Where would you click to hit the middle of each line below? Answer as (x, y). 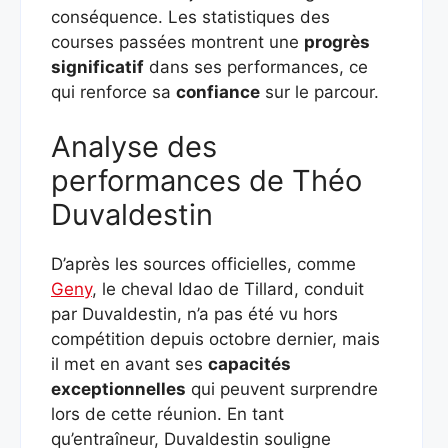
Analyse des (134, 146)
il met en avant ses (129, 364)
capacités (249, 364)
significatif (97, 66)
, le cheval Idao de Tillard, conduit (228, 289)
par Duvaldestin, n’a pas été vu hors (194, 314)
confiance (218, 91)
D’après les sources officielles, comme (203, 264)
